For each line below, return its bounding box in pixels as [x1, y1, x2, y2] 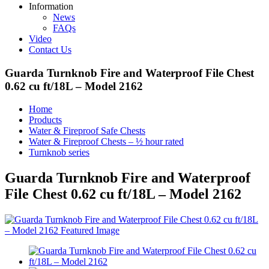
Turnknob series [29, 147, 89, 158]
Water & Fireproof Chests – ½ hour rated [29, 136, 184, 147]
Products [29, 115, 62, 125]
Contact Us [29, 44, 71, 55]
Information [29, 1, 73, 11]
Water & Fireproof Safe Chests [29, 125, 145, 136]
